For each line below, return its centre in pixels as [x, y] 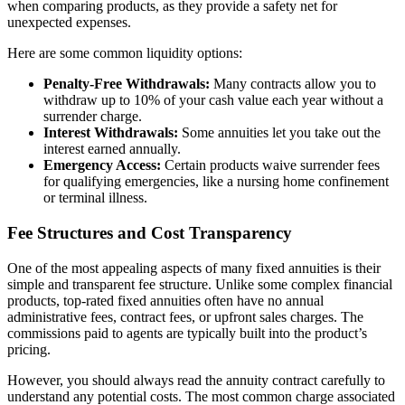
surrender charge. [93, 117]
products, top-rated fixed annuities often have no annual [165, 300]
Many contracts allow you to [293, 84]
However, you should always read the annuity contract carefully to [196, 380]
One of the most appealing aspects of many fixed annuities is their [194, 268]
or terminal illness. [95, 198]
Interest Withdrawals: [111, 133]
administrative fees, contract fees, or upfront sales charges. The [185, 316]
